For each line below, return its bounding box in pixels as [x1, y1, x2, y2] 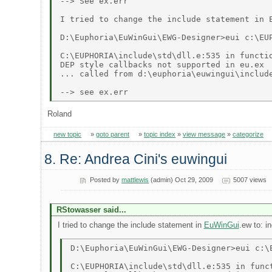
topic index [144, 131, 176, 138]
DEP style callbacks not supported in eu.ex [60, 59, 270, 69]
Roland [47, 109, 72, 119]
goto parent [96, 131, 130, 138]
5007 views [233, 176, 267, 184]
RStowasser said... [56, 205, 126, 215]
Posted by [90, 176, 122, 184]
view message [183, 131, 226, 138]
